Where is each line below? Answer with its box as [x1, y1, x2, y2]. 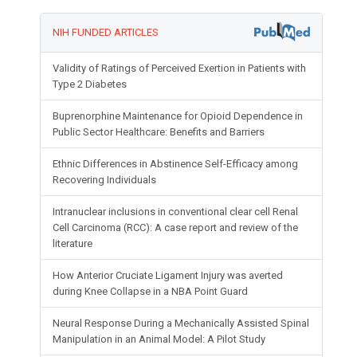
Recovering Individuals [53, 174, 157, 186]
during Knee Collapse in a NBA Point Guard [53, 285, 249, 298]
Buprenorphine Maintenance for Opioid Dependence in [53, 110, 304, 123]
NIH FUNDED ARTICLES [53, 26, 159, 39]
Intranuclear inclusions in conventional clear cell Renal [53, 206, 299, 218]
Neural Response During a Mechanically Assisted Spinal [53, 317, 310, 330]
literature [53, 237, 93, 250]
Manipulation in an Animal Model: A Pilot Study [53, 333, 266, 346]
